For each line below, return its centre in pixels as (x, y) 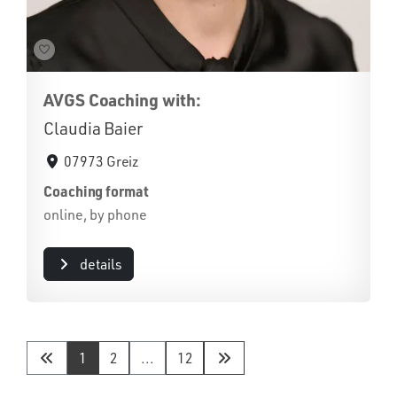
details (101, 264)
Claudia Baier (93, 128)
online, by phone (95, 214)
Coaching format (96, 191)
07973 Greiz (102, 161)
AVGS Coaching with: (122, 99)
